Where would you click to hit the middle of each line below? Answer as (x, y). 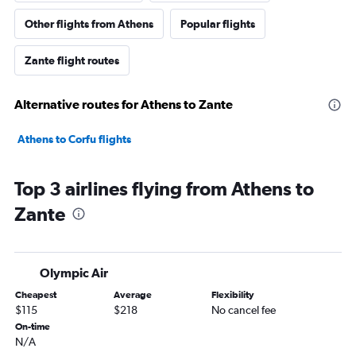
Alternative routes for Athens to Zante (124, 104)
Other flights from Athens (89, 24)
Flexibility (233, 295)
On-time (33, 327)
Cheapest (36, 295)
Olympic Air (74, 273)
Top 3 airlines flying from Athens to (164, 189)
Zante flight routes (72, 61)
